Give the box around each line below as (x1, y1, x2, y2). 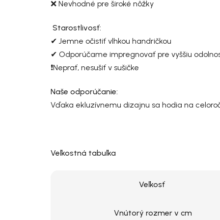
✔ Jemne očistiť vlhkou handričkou (51, 36, 171, 46)
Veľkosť (138, 179, 167, 189)
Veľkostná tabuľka (51, 148, 116, 158)
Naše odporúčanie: (51, 86, 120, 96)
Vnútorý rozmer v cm (113, 208, 192, 218)
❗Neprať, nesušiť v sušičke (51, 62, 139, 72)
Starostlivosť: (53, 23, 101, 32)
